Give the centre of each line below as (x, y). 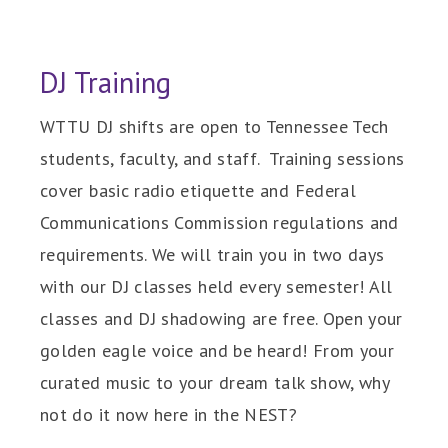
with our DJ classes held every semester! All (216, 287)
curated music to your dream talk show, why (215, 383)
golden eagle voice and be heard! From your (217, 351)
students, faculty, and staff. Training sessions (222, 159)
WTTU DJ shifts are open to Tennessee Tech (214, 127)
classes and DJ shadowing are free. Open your (221, 319)
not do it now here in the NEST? (169, 415)
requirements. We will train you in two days (212, 255)
